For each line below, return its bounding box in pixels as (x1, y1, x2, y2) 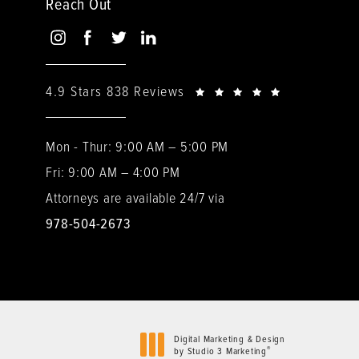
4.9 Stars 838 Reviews (46, 81, 185, 101)
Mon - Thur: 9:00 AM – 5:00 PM (46, 136, 229, 156)
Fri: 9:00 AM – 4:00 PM (46, 162, 180, 182)
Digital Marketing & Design (174, 332, 285, 346)
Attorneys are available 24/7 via (46, 188, 225, 208)
